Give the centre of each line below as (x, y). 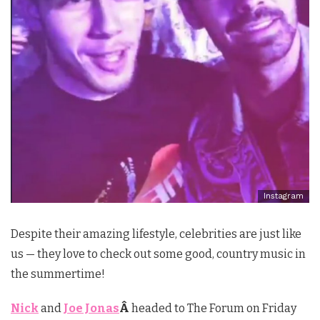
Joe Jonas (91, 309)
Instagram (284, 196)
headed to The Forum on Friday (214, 309)
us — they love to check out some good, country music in (158, 254)
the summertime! (58, 274)
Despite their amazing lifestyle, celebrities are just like (156, 234)
